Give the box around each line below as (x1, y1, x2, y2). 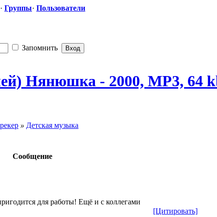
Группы (4, 4, 32, 12)
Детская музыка (26, 121, 78, 129)
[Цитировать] (153, 206, 198, 215)
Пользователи (36, 4, 85, 12)
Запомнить (20, 43, 58, 52)
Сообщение (13, 152, 52, 160)
